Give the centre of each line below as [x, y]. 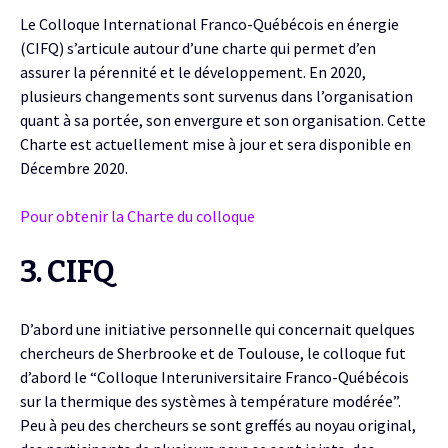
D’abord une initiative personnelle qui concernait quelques [217, 329]
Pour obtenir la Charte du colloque [137, 216]
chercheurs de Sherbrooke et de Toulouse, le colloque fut [213, 353]
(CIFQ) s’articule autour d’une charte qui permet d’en [198, 48]
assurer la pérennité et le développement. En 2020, [193, 72]
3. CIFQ [67, 272]
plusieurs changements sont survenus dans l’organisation [216, 96]
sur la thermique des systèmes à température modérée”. [210, 401]
